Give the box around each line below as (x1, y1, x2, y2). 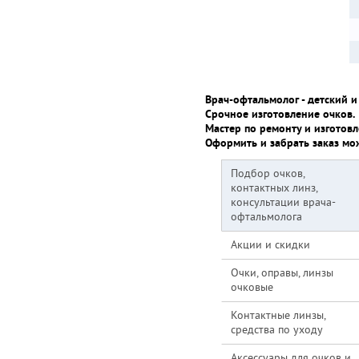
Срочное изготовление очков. (205, 108, 355, 122)
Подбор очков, (231, 167, 305, 181)
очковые (231, 281, 273, 295)
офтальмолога (231, 211, 302, 224)
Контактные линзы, (231, 309, 326, 323)
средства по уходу (231, 324, 323, 337)
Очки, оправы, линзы (231, 267, 333, 280)
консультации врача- (231, 196, 336, 210)
